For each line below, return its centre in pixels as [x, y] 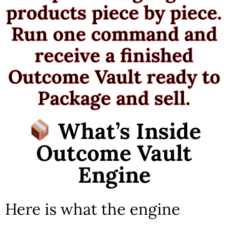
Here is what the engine [93, 209]
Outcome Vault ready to [114, 77]
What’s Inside [126, 131]
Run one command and [114, 34]
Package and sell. [114, 98]
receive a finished [114, 55]
